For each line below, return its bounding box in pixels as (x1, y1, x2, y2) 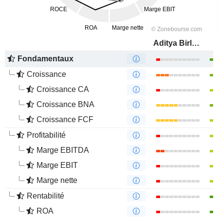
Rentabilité (27, 192, 64, 200)
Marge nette (36, 176, 77, 184)
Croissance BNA (36, 100, 94, 109)
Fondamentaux (18, 54, 73, 63)
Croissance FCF (36, 115, 93, 124)
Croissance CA (36, 85, 89, 93)
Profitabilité (27, 131, 66, 139)
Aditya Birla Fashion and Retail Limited (192, 39, 200, 47)
